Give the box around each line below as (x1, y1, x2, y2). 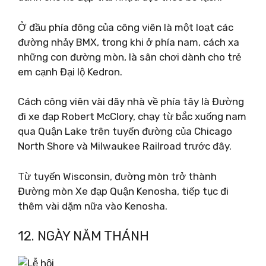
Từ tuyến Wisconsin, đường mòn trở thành (18, 170, 217, 182)
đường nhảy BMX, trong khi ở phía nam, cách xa (18, 36, 239, 48)
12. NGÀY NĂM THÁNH (18, 228, 149, 244)
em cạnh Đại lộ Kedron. (18, 65, 122, 78)
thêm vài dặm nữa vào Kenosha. (18, 199, 167, 212)
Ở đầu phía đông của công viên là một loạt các (18, 21, 233, 33)
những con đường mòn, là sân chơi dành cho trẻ (18, 50, 241, 63)
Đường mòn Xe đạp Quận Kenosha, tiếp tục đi (18, 185, 229, 197)
